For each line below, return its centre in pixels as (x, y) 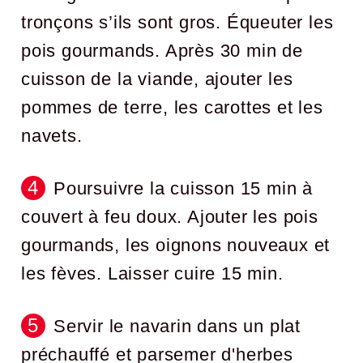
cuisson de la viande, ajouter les (157, 79)
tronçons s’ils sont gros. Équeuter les (177, 23)
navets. (52, 136)
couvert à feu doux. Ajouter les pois (170, 217)
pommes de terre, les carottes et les (172, 108)
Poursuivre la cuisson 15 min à (183, 189)
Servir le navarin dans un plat (177, 327)
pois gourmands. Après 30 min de (162, 51)
